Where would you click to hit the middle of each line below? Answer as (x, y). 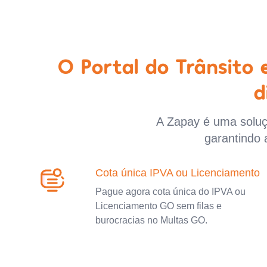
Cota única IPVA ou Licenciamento (178, 173)
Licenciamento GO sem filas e (159, 206)
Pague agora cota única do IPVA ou (170, 192)
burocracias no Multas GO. (151, 220)
